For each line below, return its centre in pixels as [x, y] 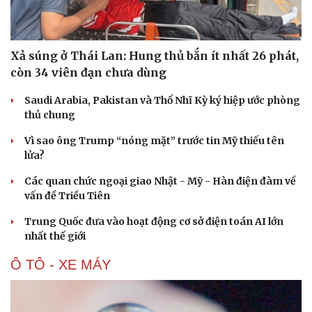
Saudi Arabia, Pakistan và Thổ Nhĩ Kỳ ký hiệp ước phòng [162, 100]
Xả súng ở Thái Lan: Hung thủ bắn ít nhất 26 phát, [155, 55]
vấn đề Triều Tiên [67, 195]
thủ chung [50, 115]
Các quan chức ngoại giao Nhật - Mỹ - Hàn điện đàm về [160, 181]
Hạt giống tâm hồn [209, 11]
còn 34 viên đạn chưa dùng [88, 72]
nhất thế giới [55, 236]
